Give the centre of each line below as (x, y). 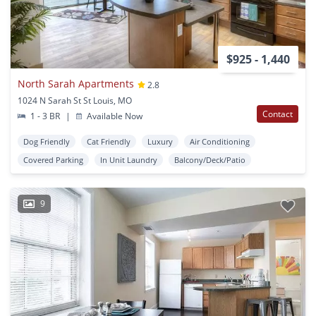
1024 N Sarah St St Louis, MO (75, 101)
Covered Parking (53, 160)
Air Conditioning (220, 142)
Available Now (114, 116)
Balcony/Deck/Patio (210, 160)
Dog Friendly (47, 142)
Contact (278, 114)
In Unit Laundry (129, 160)
